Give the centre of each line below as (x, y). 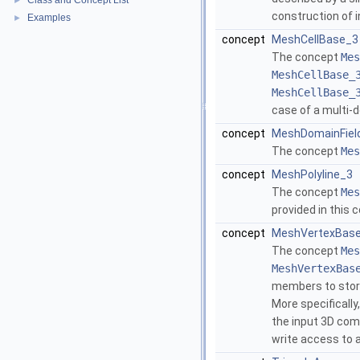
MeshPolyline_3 (312, 175)
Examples (49, 18)
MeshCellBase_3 (315, 40)
